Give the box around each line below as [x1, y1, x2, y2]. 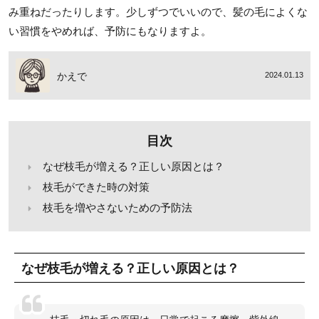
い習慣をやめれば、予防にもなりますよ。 [9, 25, 211, 37]
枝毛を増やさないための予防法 [43, 202, 192, 214]
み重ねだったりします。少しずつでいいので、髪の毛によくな [9, 6, 308, 18]
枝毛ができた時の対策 [43, 181, 150, 193]
